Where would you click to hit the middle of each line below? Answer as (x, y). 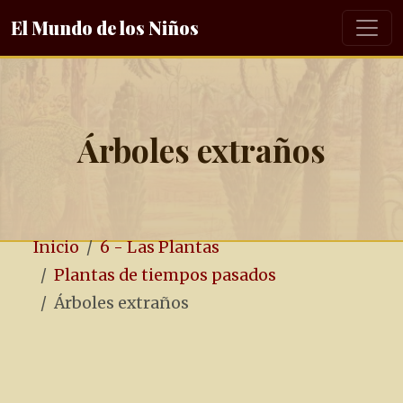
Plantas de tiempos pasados (165, 275)
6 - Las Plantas (160, 247)
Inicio (56, 247)
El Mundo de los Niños (105, 27)
